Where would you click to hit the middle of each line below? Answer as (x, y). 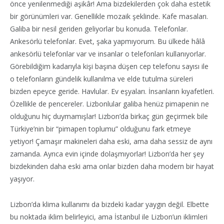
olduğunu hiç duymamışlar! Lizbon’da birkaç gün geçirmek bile (109, 116)
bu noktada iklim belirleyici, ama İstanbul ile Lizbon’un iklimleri (109, 216)
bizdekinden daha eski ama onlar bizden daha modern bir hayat (112, 166)
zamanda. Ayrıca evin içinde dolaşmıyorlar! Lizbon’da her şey (107, 153)
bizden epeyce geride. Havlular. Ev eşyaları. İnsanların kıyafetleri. (112, 91)
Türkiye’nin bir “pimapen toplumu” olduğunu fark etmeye (100, 128)
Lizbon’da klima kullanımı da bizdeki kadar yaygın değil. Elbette (109, 204)
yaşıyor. (22, 178)
